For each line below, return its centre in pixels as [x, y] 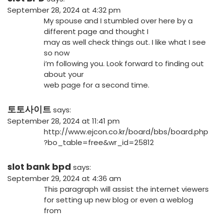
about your [64, 74]
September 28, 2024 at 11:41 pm [64, 121]
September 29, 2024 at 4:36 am [64, 179]
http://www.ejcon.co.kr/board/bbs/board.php [126, 132]
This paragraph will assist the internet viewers [126, 189]
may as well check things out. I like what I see [125, 42]
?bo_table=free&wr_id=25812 [99, 143]
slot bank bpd [39, 167]
